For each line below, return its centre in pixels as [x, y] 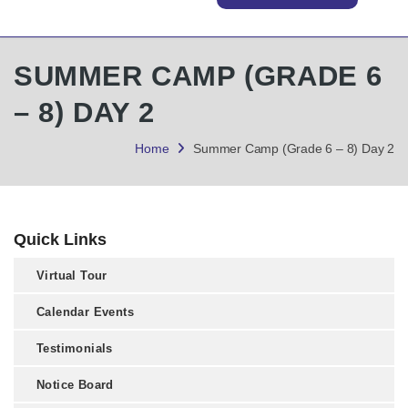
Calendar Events [85, 312]
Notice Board [75, 385]
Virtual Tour [72, 276]
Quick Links [60, 240]
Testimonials [75, 349]
